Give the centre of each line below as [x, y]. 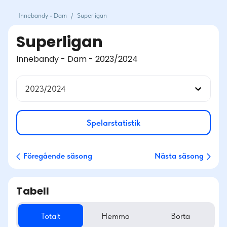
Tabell [33, 191]
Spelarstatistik [113, 123]
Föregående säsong [58, 156]
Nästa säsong [179, 156]
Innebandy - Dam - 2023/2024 [77, 59]
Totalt [51, 216]
